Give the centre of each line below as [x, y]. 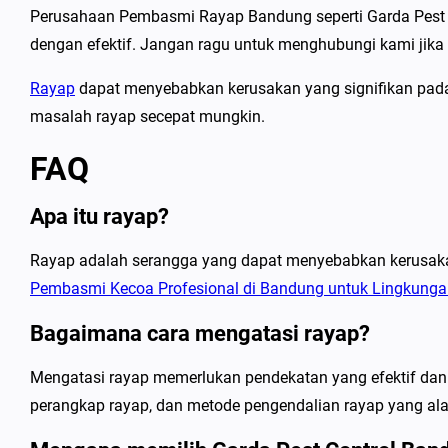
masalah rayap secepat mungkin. [147, 116]
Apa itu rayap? [99, 216]
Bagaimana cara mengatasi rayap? [200, 333]
